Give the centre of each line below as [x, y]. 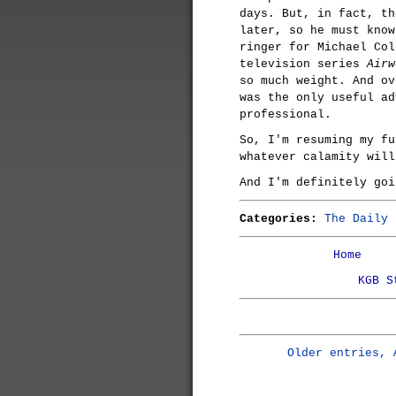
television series [303, 64]
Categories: [278, 219]
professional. [286, 114]
